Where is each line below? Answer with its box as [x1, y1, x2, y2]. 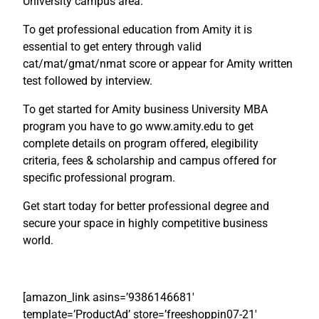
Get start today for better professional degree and [23, 199, 269, 214]
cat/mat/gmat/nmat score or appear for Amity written [23, 57, 293, 71]
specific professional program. [23, 171, 175, 185]
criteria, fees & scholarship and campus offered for [23, 154, 276, 168]
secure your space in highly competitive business [23, 216, 268, 231]
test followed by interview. [23, 74, 152, 88]
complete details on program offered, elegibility [23, 137, 258, 151]
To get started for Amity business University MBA [23, 103, 268, 117]
